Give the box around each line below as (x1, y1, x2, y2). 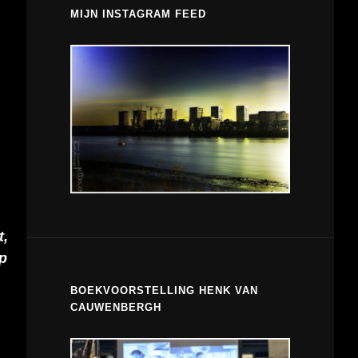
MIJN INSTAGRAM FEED (70, 8, 206, 21)
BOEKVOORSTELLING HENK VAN (70, 284, 258, 296)
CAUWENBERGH (70, 300, 161, 313)
